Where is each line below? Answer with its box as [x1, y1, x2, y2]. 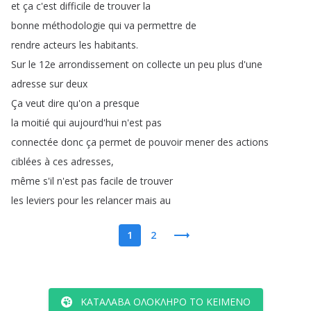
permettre [137, 19, 183, 32]
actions [236, 135, 269, 149]
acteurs [43, 38, 76, 51]
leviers [26, 194, 55, 207]
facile [100, 174, 124, 187]
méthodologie [42, 19, 106, 32]
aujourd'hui [69, 116, 119, 129]
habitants [94, 38, 136, 51]
